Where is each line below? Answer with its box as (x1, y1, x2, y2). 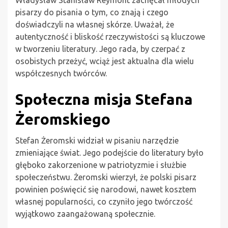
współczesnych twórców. (15, 68, 107, 78)
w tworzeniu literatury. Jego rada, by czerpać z (15, 44, 185, 53)
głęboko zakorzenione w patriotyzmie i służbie (15, 160, 186, 169)
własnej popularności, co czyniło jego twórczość (15, 196, 192, 206)
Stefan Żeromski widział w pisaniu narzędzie (15, 135, 179, 145)
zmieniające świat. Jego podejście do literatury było (15, 148, 204, 157)
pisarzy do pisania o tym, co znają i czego (15, 7, 168, 17)
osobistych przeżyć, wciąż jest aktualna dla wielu (15, 56, 194, 66)
